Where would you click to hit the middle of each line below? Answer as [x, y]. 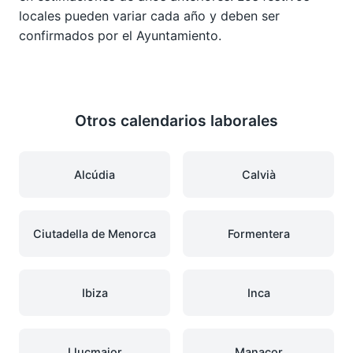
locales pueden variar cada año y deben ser [149, 15]
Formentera [258, 233]
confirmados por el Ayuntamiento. [120, 35]
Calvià [258, 174]
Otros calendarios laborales [176, 120]
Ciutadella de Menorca [95, 233]
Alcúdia [95, 174]
